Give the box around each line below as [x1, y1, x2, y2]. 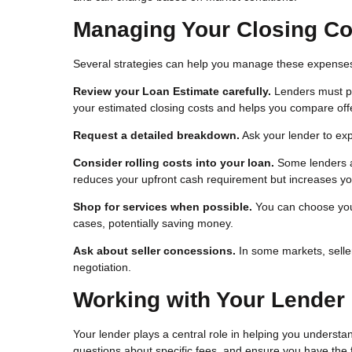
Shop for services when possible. [73, 200, 252, 213]
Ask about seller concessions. [73, 244, 236, 257]
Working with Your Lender [73, 287, 345, 312]
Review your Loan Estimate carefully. [73, 84, 271, 97]
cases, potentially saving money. [73, 216, 233, 229]
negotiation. [73, 260, 131, 273]
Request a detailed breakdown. [73, 128, 240, 141]
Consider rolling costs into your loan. [73, 156, 274, 169]
